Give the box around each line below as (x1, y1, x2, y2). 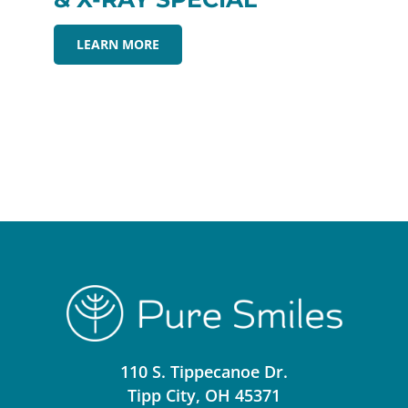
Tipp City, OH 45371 (127, 383, 280, 406)
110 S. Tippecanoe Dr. (120, 360, 288, 382)
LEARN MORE (76, 36, 160, 54)
